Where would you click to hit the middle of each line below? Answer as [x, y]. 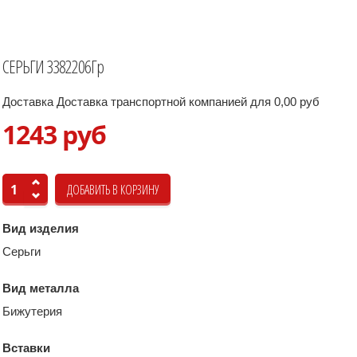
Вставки [26, 347]
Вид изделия [41, 228]
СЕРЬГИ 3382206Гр [53, 66]
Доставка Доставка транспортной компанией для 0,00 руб [161, 101]
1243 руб [54, 134]
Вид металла [41, 288]
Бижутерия [32, 311]
